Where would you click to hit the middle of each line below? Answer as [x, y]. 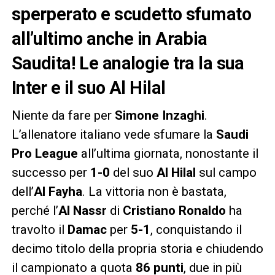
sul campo [226, 172]
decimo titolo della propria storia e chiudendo [137, 248]
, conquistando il [196, 229]
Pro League [45, 153]
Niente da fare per [63, 115]
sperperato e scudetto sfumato [131, 14]
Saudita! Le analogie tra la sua [128, 63]
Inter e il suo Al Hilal [88, 87]
